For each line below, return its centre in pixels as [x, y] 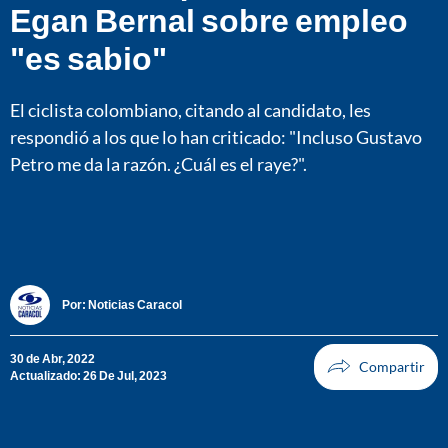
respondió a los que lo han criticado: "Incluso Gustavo [216, 136]
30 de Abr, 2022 [52, 358]
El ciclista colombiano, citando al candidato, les [190, 109]
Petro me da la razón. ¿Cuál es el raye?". [158, 163]
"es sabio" [88, 57]
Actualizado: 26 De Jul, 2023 [88, 375]
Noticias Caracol [135, 305]
